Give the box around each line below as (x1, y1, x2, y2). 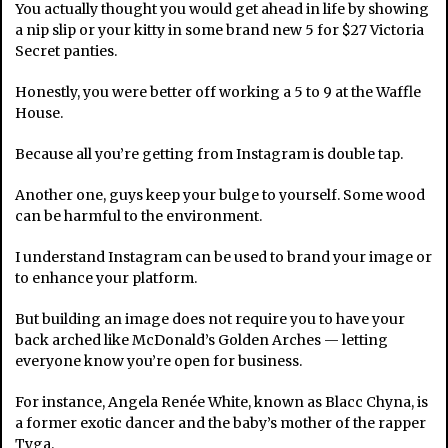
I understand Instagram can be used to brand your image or (15, 248, 433, 267)
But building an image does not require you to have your (15, 310, 406, 329)
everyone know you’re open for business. (15, 352, 303, 371)
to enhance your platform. (15, 269, 198, 288)
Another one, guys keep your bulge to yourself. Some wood (15, 186, 426, 205)
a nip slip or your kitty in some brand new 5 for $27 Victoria (15, 21, 425, 40)
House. (15, 104, 64, 123)
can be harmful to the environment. (15, 207, 263, 226)
